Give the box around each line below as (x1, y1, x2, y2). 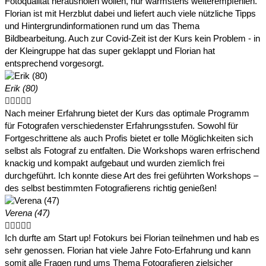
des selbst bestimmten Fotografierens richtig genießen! (5, 183, 217, 194)
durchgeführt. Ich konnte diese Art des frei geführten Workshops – (5, 171, 258, 181)
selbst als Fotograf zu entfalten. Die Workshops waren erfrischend (5, 146, 259, 156)
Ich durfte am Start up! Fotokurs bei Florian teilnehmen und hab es (5, 233, 259, 243)
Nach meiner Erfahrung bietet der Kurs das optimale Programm (5, 109, 249, 119)
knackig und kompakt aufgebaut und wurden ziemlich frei (5, 159, 224, 169)
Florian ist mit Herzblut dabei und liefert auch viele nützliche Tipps (5, 9, 256, 19)
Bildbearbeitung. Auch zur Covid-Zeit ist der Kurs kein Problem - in (5, 34, 260, 44)
